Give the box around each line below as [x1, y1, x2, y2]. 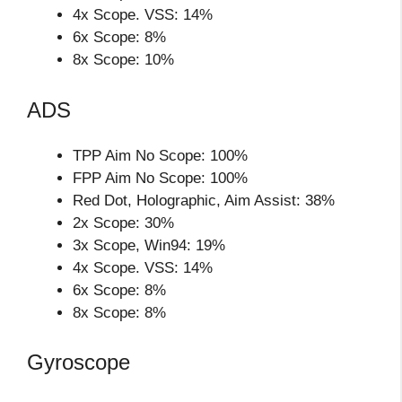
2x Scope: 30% [73, 214, 174, 232]
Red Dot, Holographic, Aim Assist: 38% [73, 191, 335, 209]
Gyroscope [27, 350, 130, 375]
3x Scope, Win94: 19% [73, 236, 225, 254]
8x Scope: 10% [73, 51, 174, 69]
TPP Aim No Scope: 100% [73, 146, 248, 164]
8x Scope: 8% [73, 303, 166, 321]
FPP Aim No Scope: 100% [73, 169, 248, 187]
